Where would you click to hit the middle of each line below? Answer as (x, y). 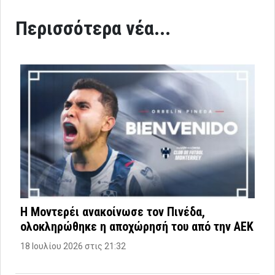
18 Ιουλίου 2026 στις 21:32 (73, 246)
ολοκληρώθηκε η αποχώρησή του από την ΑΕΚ (137, 226)
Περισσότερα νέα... (93, 28)
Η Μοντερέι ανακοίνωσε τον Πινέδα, (113, 211)
